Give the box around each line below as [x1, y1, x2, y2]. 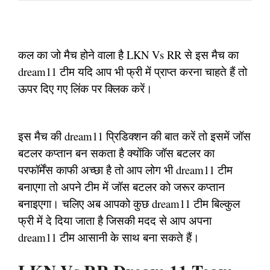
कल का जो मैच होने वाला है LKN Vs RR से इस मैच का [18, 46, 239, 62]
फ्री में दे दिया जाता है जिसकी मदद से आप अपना [18, 212, 212, 228]
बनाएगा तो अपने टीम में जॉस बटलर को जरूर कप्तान [18, 178, 225, 194]
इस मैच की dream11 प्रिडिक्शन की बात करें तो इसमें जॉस [18, 128, 251, 143]
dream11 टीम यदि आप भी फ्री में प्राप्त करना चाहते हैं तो [18, 63, 247, 79]
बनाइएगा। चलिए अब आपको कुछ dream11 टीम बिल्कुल [18, 195, 240, 211]
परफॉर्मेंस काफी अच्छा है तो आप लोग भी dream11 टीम [18, 162, 233, 177]
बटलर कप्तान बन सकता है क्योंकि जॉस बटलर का [18, 145, 215, 160]
